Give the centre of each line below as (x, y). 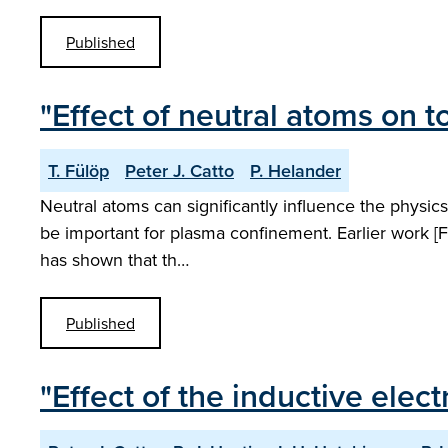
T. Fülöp (78, 170)
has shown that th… (114, 259)
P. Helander (295, 170)
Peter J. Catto (179, 170)
